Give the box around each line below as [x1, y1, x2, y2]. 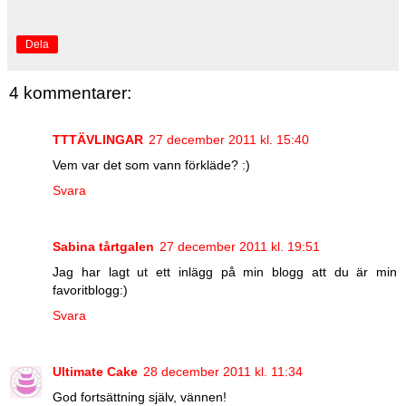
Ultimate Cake [53, 364, 138, 380]
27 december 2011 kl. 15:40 [149, 132, 309, 148]
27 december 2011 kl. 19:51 [159, 239, 320, 255]
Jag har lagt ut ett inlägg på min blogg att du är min [53, 265, 397, 280]
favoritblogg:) [53, 283, 128, 298]
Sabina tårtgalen [53, 239, 154, 255]
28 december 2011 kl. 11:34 [143, 364, 303, 380]
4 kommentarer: [9, 82, 131, 102]
